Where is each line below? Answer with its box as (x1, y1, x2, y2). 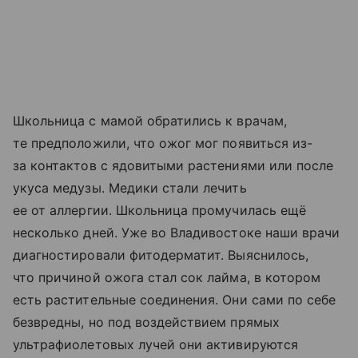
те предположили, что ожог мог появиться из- (13, 135, 313, 152)
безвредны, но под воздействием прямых (13, 314, 280, 331)
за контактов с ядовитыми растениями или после (13, 157, 334, 174)
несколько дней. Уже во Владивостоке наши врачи (13, 225, 340, 241)
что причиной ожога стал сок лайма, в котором (13, 269, 321, 286)
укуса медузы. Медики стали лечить (13, 180, 247, 197)
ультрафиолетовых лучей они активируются (13, 336, 298, 353)
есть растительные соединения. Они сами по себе (13, 292, 336, 308)
